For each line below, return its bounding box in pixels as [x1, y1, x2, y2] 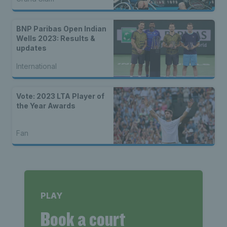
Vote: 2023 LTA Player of [16, 91, 104, 100]
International [16, 61, 57, 70]
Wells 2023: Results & [16, 34, 95, 43]
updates [16, 44, 47, 53]
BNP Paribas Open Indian [16, 24, 106, 33]
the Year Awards [16, 101, 75, 110]
